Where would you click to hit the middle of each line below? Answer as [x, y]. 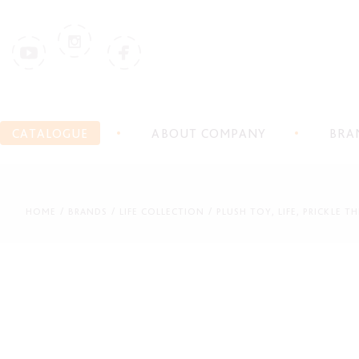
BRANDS [88, 212]
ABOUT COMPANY [209, 133]
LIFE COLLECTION [162, 212]
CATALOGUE [50, 133]
